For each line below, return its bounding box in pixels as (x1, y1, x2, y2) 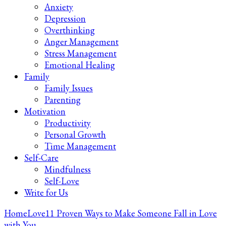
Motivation (24, 105, 66, 117)
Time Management (44, 140, 116, 152)
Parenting (44, 94, 81, 105)
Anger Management (44, 36, 119, 47)
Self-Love (44, 175, 79, 187)
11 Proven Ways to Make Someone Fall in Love (45, 207, 217, 219)
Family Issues (44, 82, 93, 94)
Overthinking (44, 24, 95, 36)
